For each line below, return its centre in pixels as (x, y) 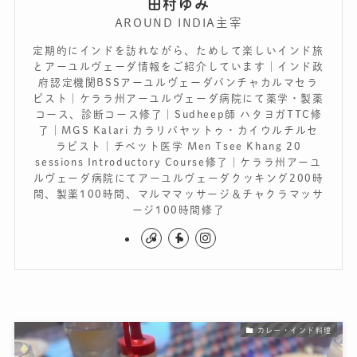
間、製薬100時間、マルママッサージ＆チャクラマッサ (178, 194)
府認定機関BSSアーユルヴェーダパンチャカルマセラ (178, 82)
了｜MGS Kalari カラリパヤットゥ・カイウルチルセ (178, 130)
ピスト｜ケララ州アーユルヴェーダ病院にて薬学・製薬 (178, 98)
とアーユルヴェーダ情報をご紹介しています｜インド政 (178, 66)
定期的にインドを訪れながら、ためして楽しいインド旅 (178, 50)
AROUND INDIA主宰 (178, 23)
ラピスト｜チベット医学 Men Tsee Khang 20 (178, 146)
